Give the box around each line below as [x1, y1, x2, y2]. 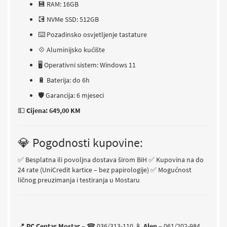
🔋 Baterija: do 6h [38, 75, 90, 85]
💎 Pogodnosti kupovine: [18, 135, 143, 151]
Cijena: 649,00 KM [26, 106, 81, 116]
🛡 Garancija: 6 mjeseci [38, 91, 104, 100]
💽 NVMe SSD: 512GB [38, 15, 99, 24]
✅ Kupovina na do [147, 155, 204, 165]
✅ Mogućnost [149, 165, 192, 175]
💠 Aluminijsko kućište [38, 45, 105, 55]
